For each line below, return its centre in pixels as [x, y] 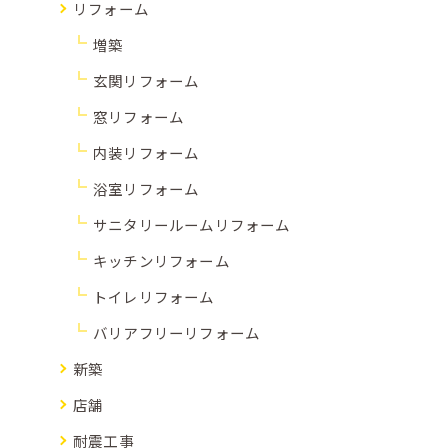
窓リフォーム [139, 116]
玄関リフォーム [146, 80]
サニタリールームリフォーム [192, 224]
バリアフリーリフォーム [177, 332]
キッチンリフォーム [161, 260]
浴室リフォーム [146, 188]
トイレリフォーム [154, 296]
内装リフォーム [146, 152]
